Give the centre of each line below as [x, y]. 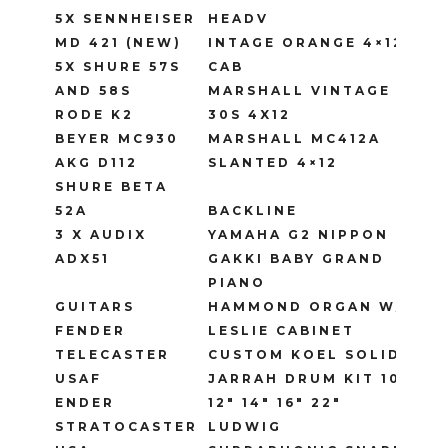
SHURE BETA [111, 187]
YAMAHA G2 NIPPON [298, 235]
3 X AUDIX [101, 235]
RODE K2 [94, 115]
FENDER [90, 331]
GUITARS [95, 307]
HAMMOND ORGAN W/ [306, 307]
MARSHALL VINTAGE [299, 91]
